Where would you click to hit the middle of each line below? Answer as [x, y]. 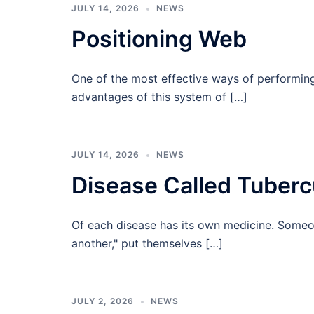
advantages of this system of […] [159, 97]
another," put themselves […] [147, 243]
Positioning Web [159, 39]
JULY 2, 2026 [103, 301]
